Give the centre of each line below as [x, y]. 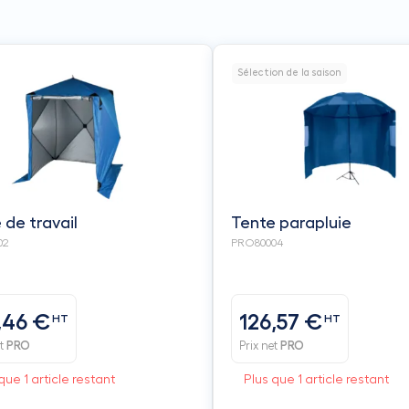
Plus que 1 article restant [316, 380]
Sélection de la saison [289, 73]
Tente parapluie [291, 223]
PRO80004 [257, 243]
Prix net [259, 345]
